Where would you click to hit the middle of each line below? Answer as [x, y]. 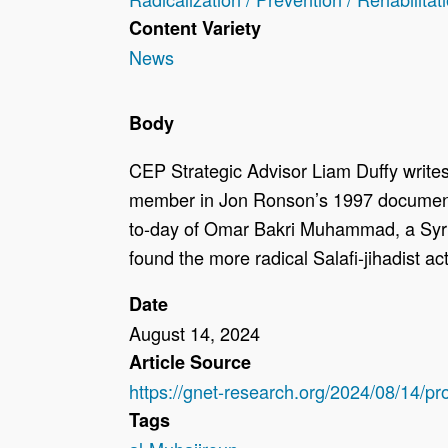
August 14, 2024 [194, 332]
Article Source [189, 361]
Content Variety [194, 28]
